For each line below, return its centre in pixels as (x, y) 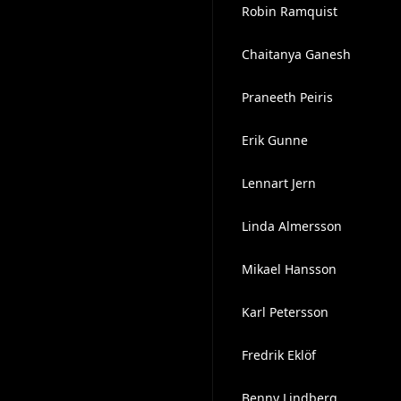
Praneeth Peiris (287, 97)
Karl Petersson (285, 312)
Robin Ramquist (289, 11)
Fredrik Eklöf (278, 355)
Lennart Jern (278, 183)
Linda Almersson (291, 226)
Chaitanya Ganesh (296, 54)
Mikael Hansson (289, 269)
